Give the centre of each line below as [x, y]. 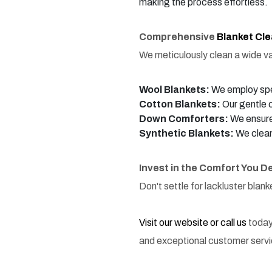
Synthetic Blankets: [186, 134]
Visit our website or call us [194, 223]
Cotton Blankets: [180, 104]
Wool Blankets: [174, 90]
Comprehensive [178, 37]
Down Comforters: [184, 119]
